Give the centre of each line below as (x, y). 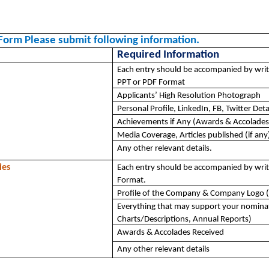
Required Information (168, 55)
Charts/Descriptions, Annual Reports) (185, 219)
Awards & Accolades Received (171, 233)
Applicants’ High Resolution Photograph (189, 96)
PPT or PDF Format (151, 83)
